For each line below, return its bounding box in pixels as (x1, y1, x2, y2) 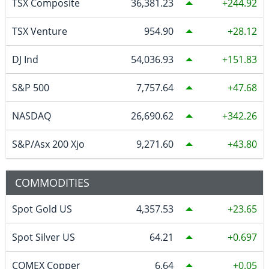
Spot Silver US (11, 230, 75, 244)
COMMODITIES (15, 175, 89, 190)
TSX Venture (11, 24, 67, 38)
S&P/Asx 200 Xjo (11, 137, 85, 151)
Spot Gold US (11, 202, 72, 216)
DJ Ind (11, 52, 38, 66)
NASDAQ (11, 109, 51, 122)
